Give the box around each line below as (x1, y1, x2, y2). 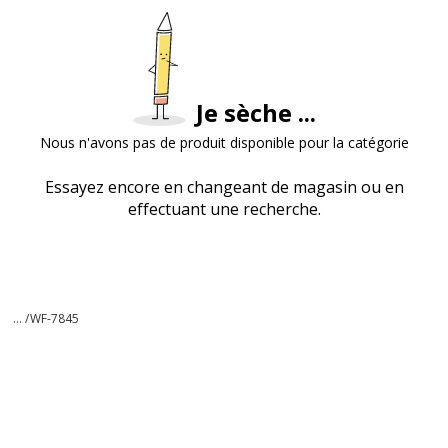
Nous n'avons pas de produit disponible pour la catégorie (39, 133, 409, 152)
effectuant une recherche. (127, 198, 321, 220)
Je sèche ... (195, 96, 316, 129)
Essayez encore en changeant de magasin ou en (44, 176, 404, 198)
